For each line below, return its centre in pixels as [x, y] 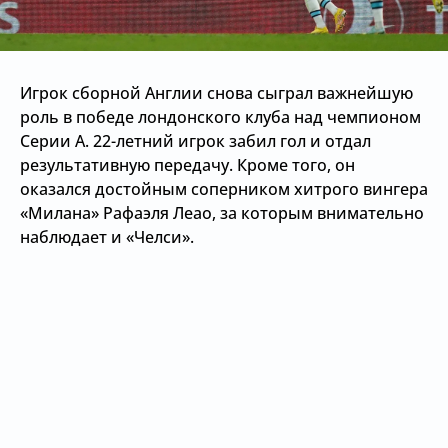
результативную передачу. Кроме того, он [187, 165]
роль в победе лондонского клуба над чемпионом [220, 117]
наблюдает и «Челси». [107, 237]
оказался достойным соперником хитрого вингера [224, 189]
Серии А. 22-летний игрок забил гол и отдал [195, 141]
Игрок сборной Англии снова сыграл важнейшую [216, 93]
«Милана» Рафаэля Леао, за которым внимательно [222, 213]
